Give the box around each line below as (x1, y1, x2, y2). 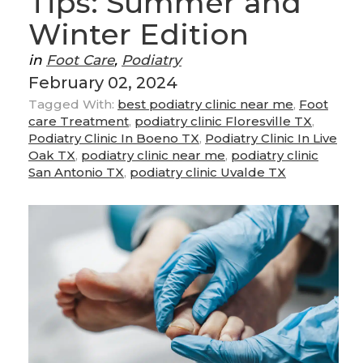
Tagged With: (28, 96, 114, 112)
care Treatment (28, 113, 129, 129)
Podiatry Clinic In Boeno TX (28, 130, 199, 146)
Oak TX (28, 147, 75, 163)
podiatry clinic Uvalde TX (130, 164, 286, 180)
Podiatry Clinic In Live (205, 130, 337, 146)
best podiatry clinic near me (117, 96, 293, 112)
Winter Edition (28, 15, 249, 52)
